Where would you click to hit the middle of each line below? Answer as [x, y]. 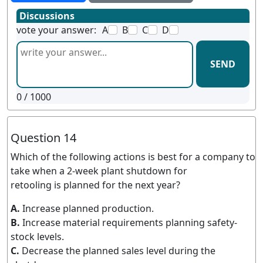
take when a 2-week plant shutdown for [99, 171]
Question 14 [43, 138]
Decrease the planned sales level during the [119, 251]
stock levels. [37, 237]
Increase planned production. [88, 208]
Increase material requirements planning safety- [130, 222]
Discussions [47, 16]
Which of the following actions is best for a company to [133, 157]
